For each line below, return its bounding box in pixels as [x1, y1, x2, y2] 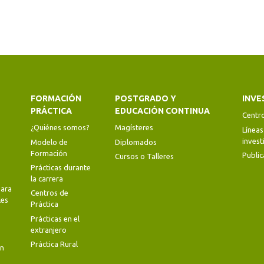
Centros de [31, 189, 69, 197]
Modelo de [31, 137, 68, 146]
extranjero [31, 225, 67, 234]
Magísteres [114, 123, 153, 132]
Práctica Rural [31, 240, 78, 249]
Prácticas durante [31, 163, 91, 172]
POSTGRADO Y [114, 94, 176, 104]
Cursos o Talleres [114, 152, 174, 161]
